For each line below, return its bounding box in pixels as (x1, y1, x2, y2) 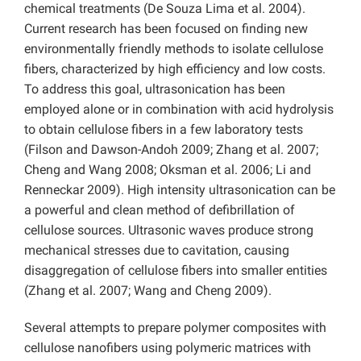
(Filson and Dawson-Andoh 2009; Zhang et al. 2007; (24, 142, 318, 158)
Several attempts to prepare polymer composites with (24, 320, 326, 336)
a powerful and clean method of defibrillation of (24, 202, 295, 218)
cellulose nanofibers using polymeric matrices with (24, 340, 311, 356)
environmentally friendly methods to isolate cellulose (24, 41, 323, 57)
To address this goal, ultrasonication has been (24, 81, 285, 98)
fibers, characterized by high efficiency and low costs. (24, 61, 326, 77)
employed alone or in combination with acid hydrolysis (24, 102, 334, 118)
